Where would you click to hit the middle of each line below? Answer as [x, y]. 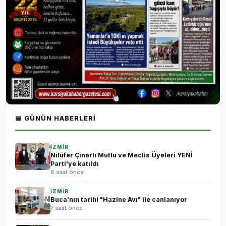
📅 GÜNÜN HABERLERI [55, 118]
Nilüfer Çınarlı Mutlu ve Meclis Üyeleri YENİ [122, 155]
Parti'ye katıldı [75, 164]
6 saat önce [67, 172]
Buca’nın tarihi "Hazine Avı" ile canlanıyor [119, 200]
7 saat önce [67, 208]
